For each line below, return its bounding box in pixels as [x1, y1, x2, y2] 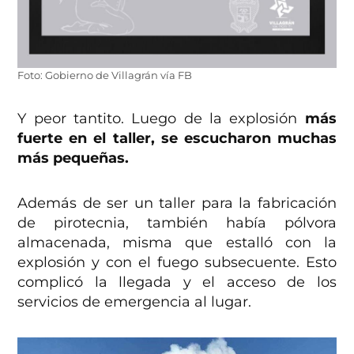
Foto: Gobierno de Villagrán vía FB [17, 69, 193, 81]
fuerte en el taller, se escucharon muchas [17, 129, 337, 147]
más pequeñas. [17, 149, 130, 167]
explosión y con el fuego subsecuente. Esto [17, 253, 337, 271]
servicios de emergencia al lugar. [17, 292, 252, 311]
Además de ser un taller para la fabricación [17, 194, 337, 212]
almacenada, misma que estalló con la [17, 233, 337, 251]
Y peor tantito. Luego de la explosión [17, 109, 305, 127]
